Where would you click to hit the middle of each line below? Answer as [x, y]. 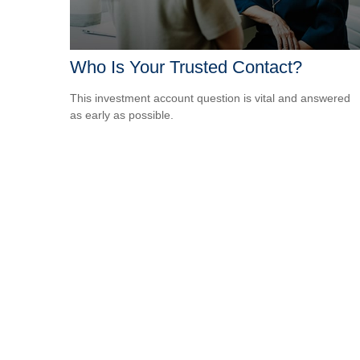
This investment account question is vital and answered [210, 98]
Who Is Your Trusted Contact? [186, 67]
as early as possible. [122, 115]
